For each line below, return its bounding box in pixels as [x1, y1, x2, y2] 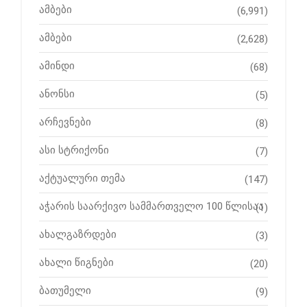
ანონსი [39, 88, 75, 101]
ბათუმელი [39, 284, 91, 297]
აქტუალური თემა [39, 172, 125, 185]
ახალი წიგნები [39, 256, 114, 269]
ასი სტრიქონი [39, 144, 109, 157]
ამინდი [39, 60, 75, 73]
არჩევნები [39, 116, 91, 129]
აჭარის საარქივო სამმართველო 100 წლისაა [39, 200, 264, 213]
